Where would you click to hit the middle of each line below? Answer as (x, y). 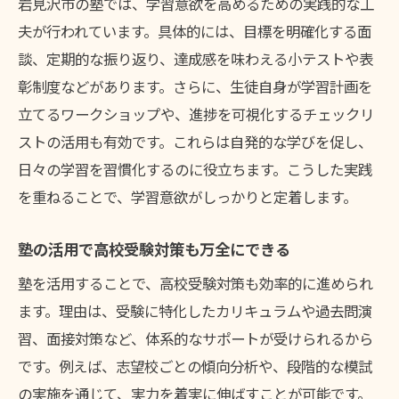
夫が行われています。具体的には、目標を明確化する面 (195, 32)
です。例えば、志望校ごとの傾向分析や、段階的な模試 (195, 366)
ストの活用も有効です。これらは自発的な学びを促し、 (195, 142)
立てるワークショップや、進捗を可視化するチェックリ (196, 114)
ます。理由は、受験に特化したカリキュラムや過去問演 (195, 311)
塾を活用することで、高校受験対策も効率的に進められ (195, 284)
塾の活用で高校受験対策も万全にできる (154, 249)
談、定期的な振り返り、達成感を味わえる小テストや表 (195, 59)
